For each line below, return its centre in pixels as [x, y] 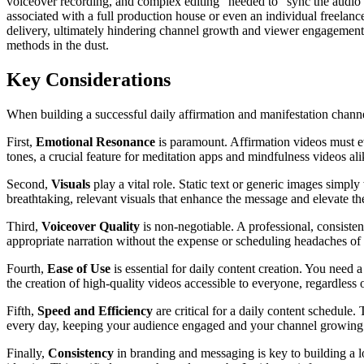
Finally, [27, 353]
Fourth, [27, 268]
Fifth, [22, 310]
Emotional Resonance [95, 141]
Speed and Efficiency [95, 310]
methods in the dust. [58, 45]
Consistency [81, 353]
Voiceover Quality [91, 226]
